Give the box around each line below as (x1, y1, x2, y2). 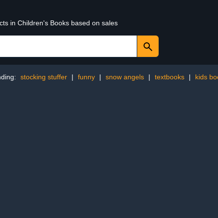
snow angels (105, 73, 144, 81)
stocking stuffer (20, 73, 67, 81)
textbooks (154, 73, 184, 81)
